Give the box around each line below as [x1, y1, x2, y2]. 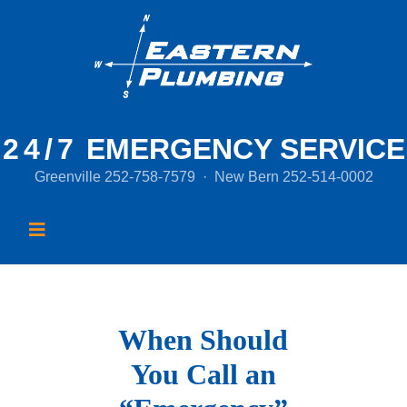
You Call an [130, 358, 276, 392]
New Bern [213, 169, 283, 185]
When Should [118, 323, 289, 357]
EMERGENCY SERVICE [77, 133, 405, 166]
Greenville [34, 169, 104, 185]
